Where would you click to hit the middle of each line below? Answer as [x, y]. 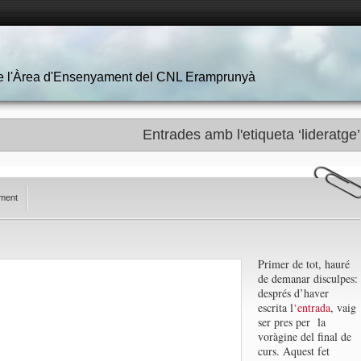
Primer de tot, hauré [304, 264]
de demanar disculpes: [308, 278]
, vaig [343, 307]
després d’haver [293, 293]
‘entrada [312, 307]
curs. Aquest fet [294, 351]
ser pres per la [292, 322]
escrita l [276, 307]
